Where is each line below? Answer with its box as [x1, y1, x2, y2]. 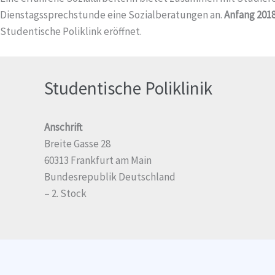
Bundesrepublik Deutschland [44, 170, 176, 184]
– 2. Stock [44, 187, 87, 201]
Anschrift [44, 120, 82, 134]
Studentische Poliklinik [44, 77, 212, 100]
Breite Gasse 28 [44, 137, 110, 151]
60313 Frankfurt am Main [44, 153, 152, 168]
